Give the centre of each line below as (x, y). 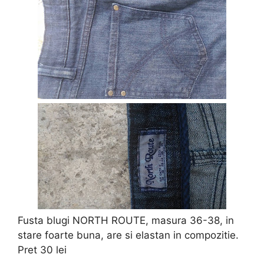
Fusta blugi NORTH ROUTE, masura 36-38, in (126, 220)
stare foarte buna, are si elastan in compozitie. (128, 235)
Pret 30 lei (42, 250)
